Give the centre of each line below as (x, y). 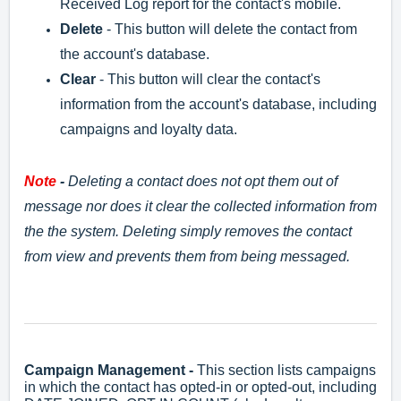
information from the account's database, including (218, 105)
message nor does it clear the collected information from (200, 207)
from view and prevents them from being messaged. (189, 257)
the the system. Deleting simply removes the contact (188, 232)
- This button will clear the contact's (208, 80)
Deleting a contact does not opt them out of (201, 182)
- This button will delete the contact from (230, 30)
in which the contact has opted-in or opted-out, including (200, 387)
